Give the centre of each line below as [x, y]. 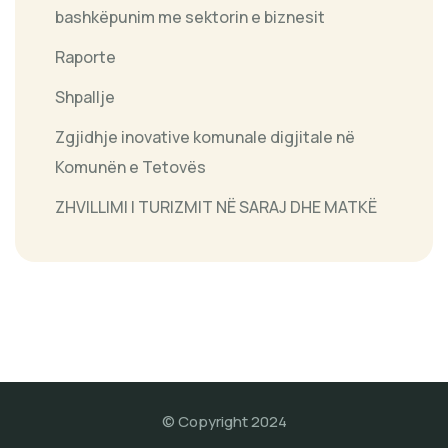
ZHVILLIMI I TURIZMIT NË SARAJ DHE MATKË [216, 206]
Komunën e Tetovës [130, 166]
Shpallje [85, 96]
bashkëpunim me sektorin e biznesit [190, 16]
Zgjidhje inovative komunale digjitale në [205, 136]
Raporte [85, 56]
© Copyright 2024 [224, 421]
